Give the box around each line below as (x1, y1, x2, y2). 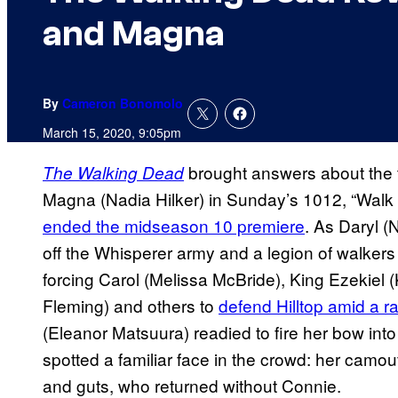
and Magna (43, 13, 225, 55)
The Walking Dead (43, 161, 184, 185)
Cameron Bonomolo (62, 94, 183, 113)
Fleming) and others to (43, 293, 219, 318)
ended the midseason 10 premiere (43, 213, 305, 238)
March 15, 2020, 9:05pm (43, 123, 181, 142)
